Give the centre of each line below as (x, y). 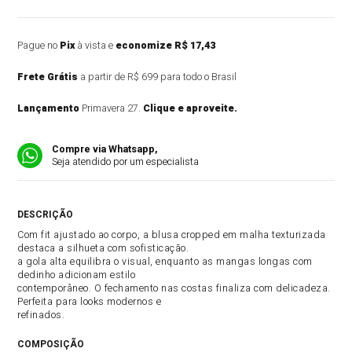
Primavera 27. (112, 108)
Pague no (39, 46)
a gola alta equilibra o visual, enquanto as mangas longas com (165, 262)
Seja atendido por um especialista (126, 162)
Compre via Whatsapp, (105, 149)
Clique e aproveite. (191, 108)
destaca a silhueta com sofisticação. (103, 248)
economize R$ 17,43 (166, 46)
